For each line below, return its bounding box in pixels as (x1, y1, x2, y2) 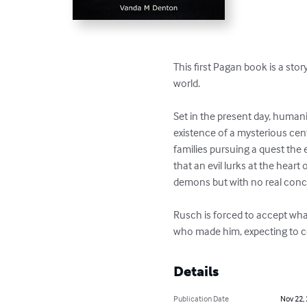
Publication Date (173, 293, 230, 304)
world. (173, 76, 203, 90)
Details (173, 263, 219, 280)
